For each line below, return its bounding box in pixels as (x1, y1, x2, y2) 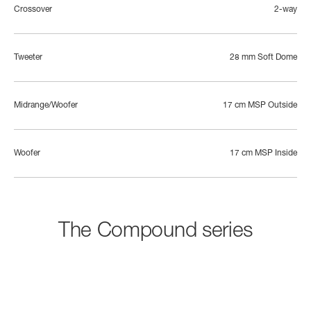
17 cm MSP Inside (230, 149, 297, 158)
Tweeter (14, 53, 42, 62)
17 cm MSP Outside (223, 101, 297, 110)
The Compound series (58, 221, 253, 243)
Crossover (14, 5, 52, 14)
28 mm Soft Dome (230, 53, 297, 62)
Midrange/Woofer (14, 101, 78, 110)
